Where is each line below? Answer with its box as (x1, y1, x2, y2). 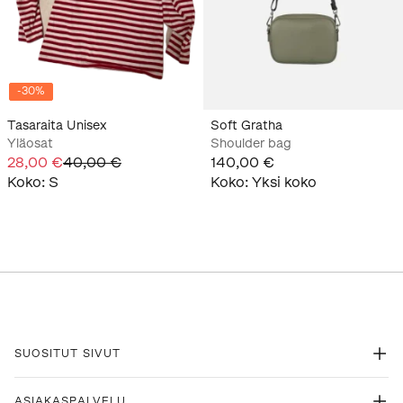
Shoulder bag (210, 135, 291, 151)
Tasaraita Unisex (7, 117, 107, 133)
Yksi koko (252, 173, 317, 191)
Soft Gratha (210, 117, 282, 133)
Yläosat (7, 135, 53, 151)
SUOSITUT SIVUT (14, 346, 121, 360)
